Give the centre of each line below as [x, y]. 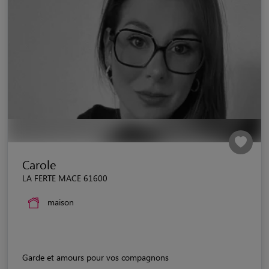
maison [61, 202]
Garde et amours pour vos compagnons [95, 257]
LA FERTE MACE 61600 [65, 178]
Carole [39, 164]
